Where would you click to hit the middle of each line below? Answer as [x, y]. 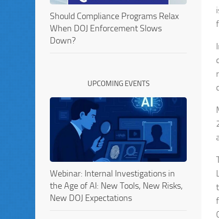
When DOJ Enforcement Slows [106, 28]
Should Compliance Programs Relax [114, 16]
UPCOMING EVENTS [118, 83]
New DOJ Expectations [91, 198]
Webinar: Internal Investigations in [112, 173]
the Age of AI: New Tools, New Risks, [116, 186]
